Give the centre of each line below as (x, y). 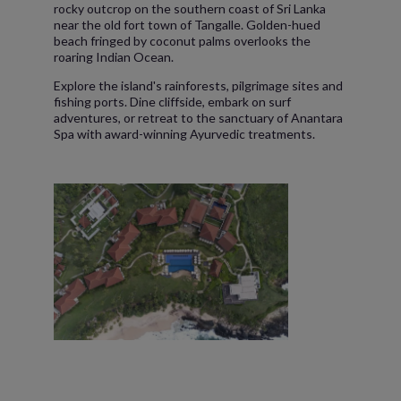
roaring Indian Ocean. (114, 57)
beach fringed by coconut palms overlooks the (182, 41)
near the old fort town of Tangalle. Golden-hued (187, 25)
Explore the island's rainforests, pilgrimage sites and (198, 85)
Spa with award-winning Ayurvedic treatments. (186, 134)
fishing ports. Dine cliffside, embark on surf (172, 102)
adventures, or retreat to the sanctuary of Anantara (198, 118)
